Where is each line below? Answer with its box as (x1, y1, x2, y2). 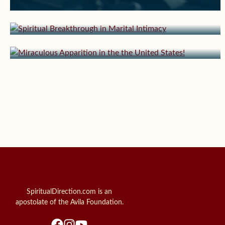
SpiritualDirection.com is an (27, 188, 112, 196)
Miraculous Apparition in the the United (22, 18, 201, 31)
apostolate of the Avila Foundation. (15, 199, 124, 206)
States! (22, 33, 52, 46)
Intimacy (22, 9, 61, 22)
